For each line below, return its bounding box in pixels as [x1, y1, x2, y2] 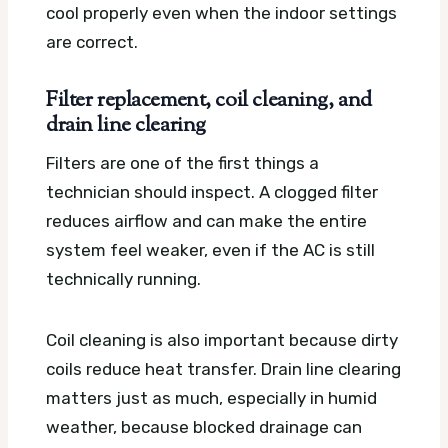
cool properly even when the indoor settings [46, 2, 397, 23]
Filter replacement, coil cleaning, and [46, 85, 372, 116]
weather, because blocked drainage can [46, 417, 362, 438]
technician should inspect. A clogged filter [46, 182, 378, 203]
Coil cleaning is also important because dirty [46, 330, 398, 351]
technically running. [46, 269, 201, 290]
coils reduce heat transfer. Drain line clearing [46, 359, 401, 380]
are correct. [46, 31, 138, 52]
